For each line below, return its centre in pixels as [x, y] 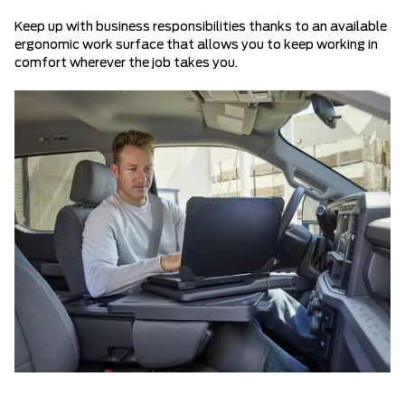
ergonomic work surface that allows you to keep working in [196, 45]
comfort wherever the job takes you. [126, 63]
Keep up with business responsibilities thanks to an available [201, 27]
